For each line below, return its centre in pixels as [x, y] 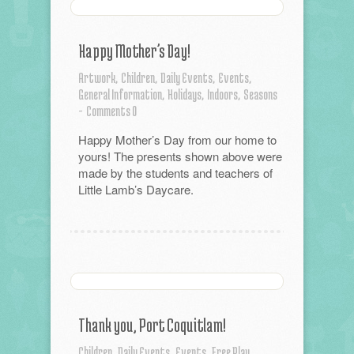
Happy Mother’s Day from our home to [177, 139]
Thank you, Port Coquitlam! [152, 325]
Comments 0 [111, 111]
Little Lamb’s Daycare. [136, 189]
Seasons [260, 94]
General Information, [121, 94]
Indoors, [224, 94]
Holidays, [186, 94]
